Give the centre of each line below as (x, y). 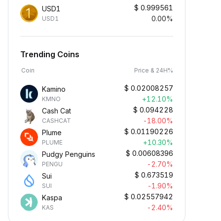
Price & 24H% (154, 70)
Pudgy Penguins (69, 154)
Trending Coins (50, 54)
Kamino (54, 89)
